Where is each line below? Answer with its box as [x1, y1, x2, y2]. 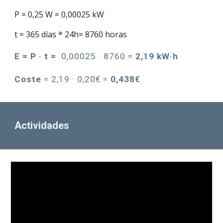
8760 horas [85, 28, 127, 40]
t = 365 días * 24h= [14, 28, 86, 40]
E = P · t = [14, 51, 59, 61]
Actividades [14, 119, 70, 131]
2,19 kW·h [133, 51, 179, 61]
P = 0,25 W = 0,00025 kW [14, 8, 105, 20]
